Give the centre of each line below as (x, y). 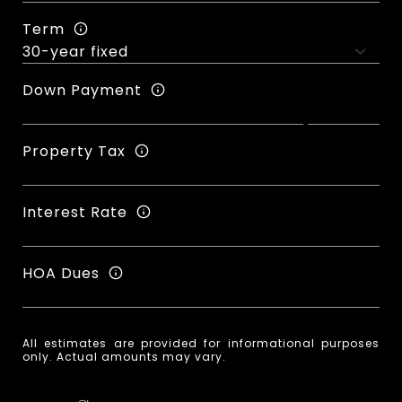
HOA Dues (61, 273)
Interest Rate (75, 212)
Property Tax (74, 151)
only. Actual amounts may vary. (124, 357)
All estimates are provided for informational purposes (201, 344)
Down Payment (82, 90)
